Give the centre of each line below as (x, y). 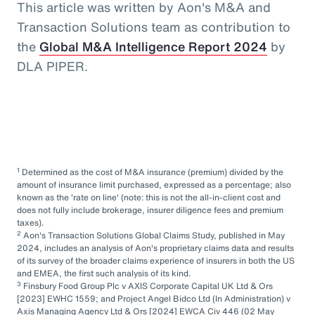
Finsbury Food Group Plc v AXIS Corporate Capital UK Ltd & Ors (147, 286)
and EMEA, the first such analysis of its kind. (104, 274)
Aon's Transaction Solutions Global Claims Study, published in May (153, 236)
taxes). (30, 223)
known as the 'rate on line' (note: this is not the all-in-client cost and (149, 198)
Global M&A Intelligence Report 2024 (153, 47)
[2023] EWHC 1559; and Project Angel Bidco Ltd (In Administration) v (154, 299)
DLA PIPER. (52, 66)
